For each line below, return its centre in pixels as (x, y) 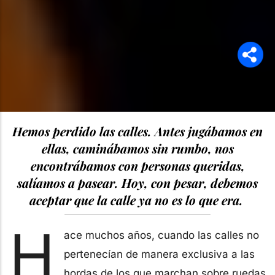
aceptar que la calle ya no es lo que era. (137, 199)
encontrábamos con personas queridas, (137, 165)
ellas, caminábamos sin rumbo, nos (137, 148)
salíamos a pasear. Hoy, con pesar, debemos (137, 182)
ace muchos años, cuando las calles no (161, 235)
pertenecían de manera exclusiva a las (159, 254)
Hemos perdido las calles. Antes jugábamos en (137, 131)
